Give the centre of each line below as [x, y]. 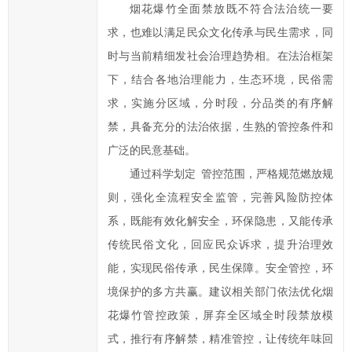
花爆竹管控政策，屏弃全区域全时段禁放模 [220, 314]
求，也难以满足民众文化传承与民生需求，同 [220, 31]
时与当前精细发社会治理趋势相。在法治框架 [220, 55]
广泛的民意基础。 [151, 149]
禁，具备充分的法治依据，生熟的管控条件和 [220, 126]
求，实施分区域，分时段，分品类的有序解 [220, 102]
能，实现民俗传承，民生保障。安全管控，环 [220, 267]
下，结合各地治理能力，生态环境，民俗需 [220, 79]
